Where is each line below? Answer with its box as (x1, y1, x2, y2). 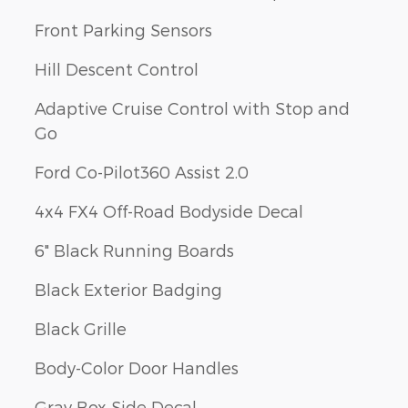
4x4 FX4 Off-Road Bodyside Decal (35, 200, 303, 220)
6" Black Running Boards (35, 240, 234, 260)
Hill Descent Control (35, 58, 199, 78)
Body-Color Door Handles (35, 357, 239, 377)
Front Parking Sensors (35, 19, 212, 39)
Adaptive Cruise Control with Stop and (35, 97, 350, 117)
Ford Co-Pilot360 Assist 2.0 (35, 161, 249, 181)
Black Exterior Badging (35, 279, 222, 299)
